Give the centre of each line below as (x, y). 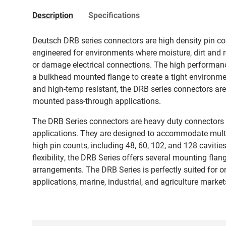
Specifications (114, 15)
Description (53, 15)
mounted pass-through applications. (97, 101)
